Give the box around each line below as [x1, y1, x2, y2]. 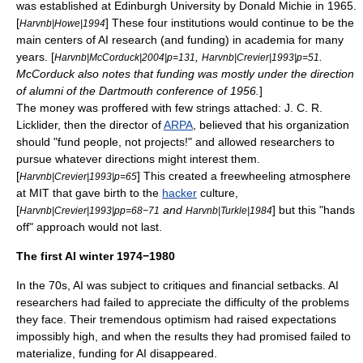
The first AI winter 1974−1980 [16, 250, 175, 263]
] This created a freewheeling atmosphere [137, 169, 351, 182]
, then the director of [58, 118, 164, 131]
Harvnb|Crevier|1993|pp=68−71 [19, 205, 160, 216]
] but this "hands [272, 203, 355, 216]
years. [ [16, 50, 54, 63]
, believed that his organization [193, 118, 349, 131]
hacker [162, 186, 197, 199]
